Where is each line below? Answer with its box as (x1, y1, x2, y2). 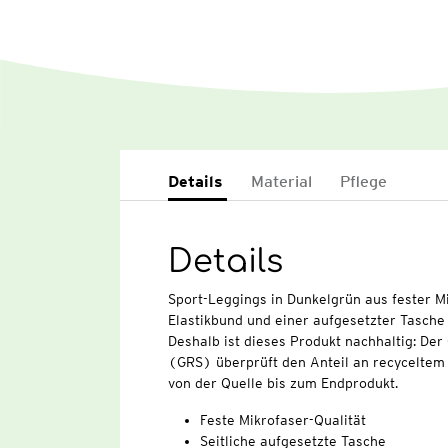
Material (250, 172, 312, 192)
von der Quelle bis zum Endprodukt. (167, 375, 398, 392)
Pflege (339, 172, 387, 192)
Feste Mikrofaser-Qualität (199, 412, 366, 429)
